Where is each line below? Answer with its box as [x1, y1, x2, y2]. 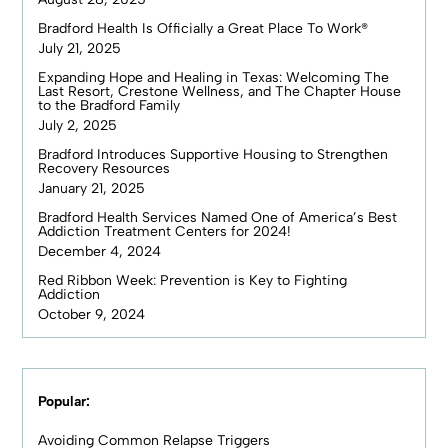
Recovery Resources [38, 159, 171, 177]
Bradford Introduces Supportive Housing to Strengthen [38, 145, 389, 163]
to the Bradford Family [38, 96, 181, 114]
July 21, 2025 [38, 39, 122, 57]
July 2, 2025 [38, 116, 118, 134]
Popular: [38, 392, 91, 410]
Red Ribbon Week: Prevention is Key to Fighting [38, 271, 348, 289]
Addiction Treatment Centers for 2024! [38, 222, 292, 240]
